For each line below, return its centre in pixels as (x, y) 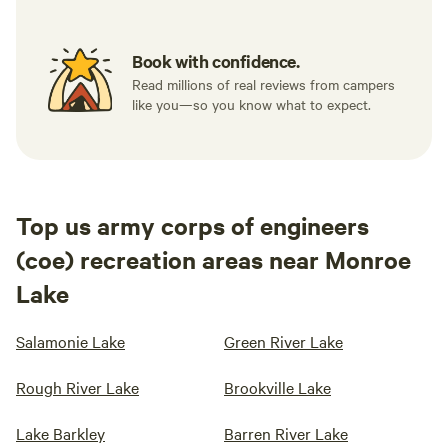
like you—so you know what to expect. (251, 104)
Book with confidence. (216, 61)
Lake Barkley (60, 433)
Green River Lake (283, 341)
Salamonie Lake (70, 341)
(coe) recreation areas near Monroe (213, 259)
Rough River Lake (77, 387)
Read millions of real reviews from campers (263, 84)
